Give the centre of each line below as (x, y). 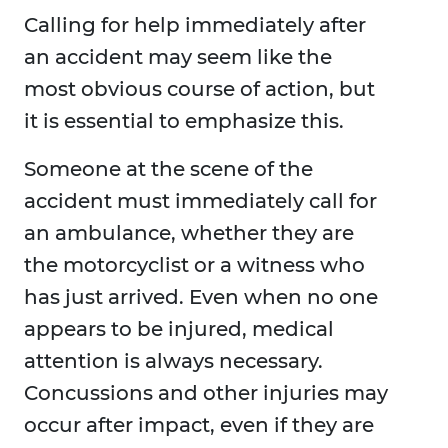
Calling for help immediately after (195, 25)
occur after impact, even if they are (199, 425)
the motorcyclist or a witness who (194, 265)
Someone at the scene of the (168, 169)
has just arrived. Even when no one (201, 297)
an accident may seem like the (178, 57)
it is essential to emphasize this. (184, 121)
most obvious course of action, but (199, 89)
